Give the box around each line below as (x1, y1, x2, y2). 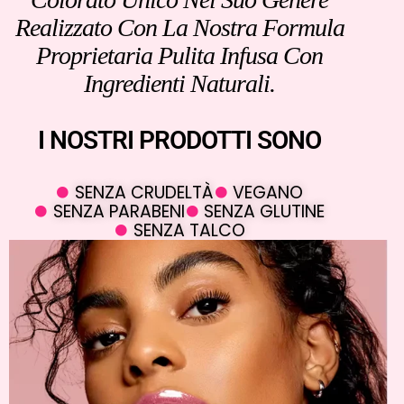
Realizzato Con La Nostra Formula (14, 14, 344, 42)
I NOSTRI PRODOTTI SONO (38, 125, 321, 156)
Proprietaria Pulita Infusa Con (36, 41, 323, 70)
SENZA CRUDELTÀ (75, 180, 214, 206)
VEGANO (233, 180, 304, 206)
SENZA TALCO (133, 218, 245, 243)
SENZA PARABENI (53, 199, 185, 225)
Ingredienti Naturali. (84, 69, 275, 98)
